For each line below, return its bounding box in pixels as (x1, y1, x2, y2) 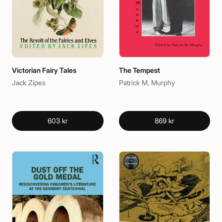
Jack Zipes (12, 78, 46, 87)
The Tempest (118, 65, 160, 74)
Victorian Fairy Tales (12, 65, 76, 74)
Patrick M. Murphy (118, 78, 175, 87)
